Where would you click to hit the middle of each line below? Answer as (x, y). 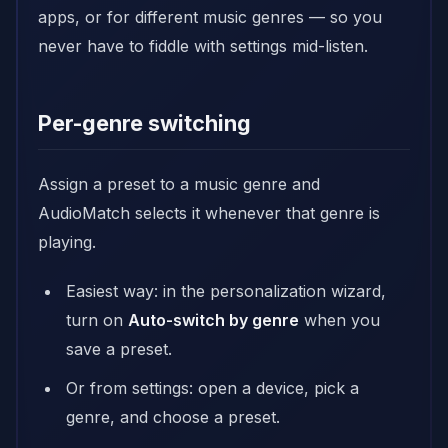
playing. (67, 242)
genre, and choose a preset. (173, 417)
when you (339, 320)
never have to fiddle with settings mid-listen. (203, 46)
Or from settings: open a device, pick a (212, 388)
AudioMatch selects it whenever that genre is (209, 213)
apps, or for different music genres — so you (210, 17)
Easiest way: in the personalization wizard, (226, 291)
